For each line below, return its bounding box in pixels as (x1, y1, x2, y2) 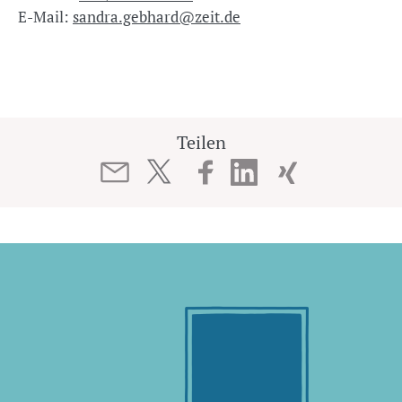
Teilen (176, 130, 226, 154)
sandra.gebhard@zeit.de (73, 6, 240, 27)
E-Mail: (18, 6, 73, 27)
